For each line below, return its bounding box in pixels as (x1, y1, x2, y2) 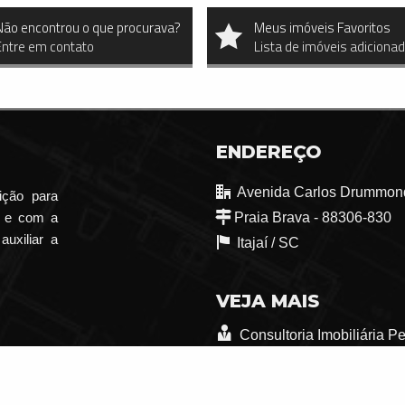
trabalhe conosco (237, 353, 347, 369)
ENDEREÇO (216, 141, 322, 164)
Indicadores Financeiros (237, 378, 394, 394)
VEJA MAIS (216, 290, 319, 313)
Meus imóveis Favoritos (254, 17, 391, 39)
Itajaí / (237, 235, 278, 251)
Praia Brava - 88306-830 (234, 210, 391, 226)
